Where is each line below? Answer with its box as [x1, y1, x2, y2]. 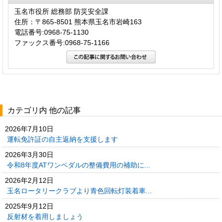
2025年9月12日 [5, 202, 54, 210]
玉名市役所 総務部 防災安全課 [14, 7, 109, 15]
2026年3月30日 [5, 150, 54, 159]
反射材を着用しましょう [7, 212, 85, 221]
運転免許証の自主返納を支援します [7, 135, 120, 143]
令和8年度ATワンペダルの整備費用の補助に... [7, 161, 152, 169]
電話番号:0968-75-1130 [14, 28, 89, 36]
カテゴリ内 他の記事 [7, 106, 81, 114]
